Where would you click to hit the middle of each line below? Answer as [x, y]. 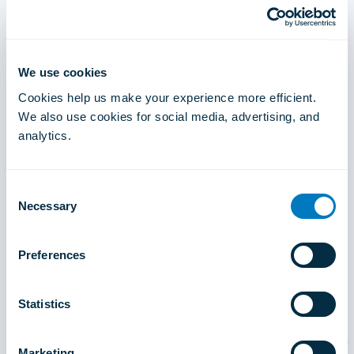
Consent [28, 190]
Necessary [47, 206]
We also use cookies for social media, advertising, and [169, 116]
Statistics [44, 304]
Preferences [52, 255]
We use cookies [63, 72]
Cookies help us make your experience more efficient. [167, 97]
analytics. [45, 135]
